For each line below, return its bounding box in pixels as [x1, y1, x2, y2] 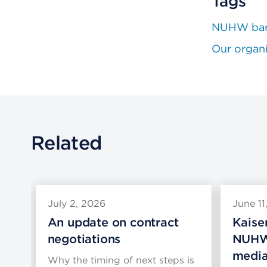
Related [31, 131, 102, 155]
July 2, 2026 [47, 198, 105, 210]
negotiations [47, 232, 121, 247]
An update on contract [47, 215, 179, 230]
